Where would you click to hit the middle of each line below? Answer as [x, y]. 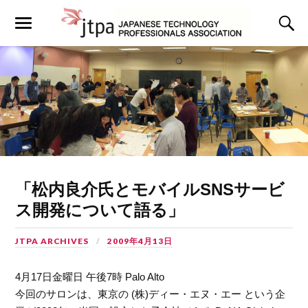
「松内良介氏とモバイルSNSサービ [150, 190]
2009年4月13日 [140, 241]
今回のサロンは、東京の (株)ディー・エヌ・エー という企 [151, 294]
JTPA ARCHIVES [52, 241]
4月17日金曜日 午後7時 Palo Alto [90, 277]
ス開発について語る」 [100, 210]
